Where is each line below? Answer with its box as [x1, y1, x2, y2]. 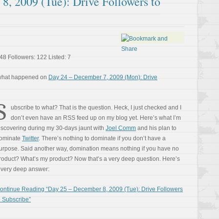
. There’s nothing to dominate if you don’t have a [39, 135, 166, 142]
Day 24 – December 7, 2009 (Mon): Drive [48, 74, 157, 81]
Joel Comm [106, 125, 136, 131]
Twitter [22, 135, 39, 142]
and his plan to [136, 125, 176, 131]
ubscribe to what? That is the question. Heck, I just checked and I [11, 104, 181, 111]
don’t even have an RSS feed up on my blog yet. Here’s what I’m [11, 114, 181, 121]
